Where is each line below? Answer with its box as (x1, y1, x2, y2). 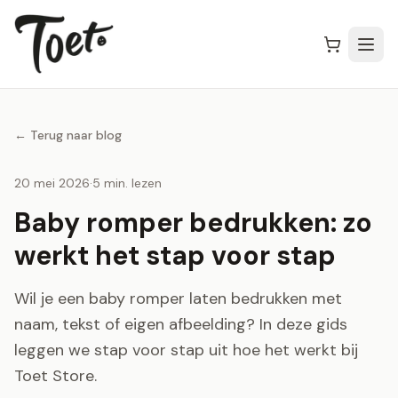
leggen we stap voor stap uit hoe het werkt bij (14, 339, 358, 362)
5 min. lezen (92, 175, 162, 192)
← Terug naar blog (14, 127, 122, 144)
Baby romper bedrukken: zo (14, 205, 372, 241)
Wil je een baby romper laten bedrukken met (14, 288, 342, 310)
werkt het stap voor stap (14, 238, 336, 274)
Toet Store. (14, 365, 97, 387)
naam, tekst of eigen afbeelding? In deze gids (14, 314, 347, 336)
